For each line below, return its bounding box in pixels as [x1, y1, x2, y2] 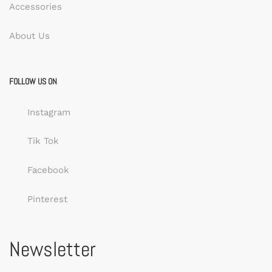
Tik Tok [27, 135, 59, 147]
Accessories [9, 1, 62, 12]
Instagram [27, 106, 70, 118]
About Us [9, 30, 50, 41]
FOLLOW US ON [9, 75, 57, 87]
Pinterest [27, 193, 67, 205]
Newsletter [9, 236, 96, 262]
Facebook [27, 165, 69, 175]
